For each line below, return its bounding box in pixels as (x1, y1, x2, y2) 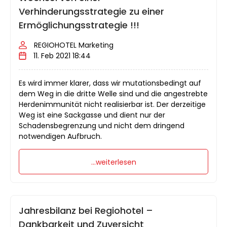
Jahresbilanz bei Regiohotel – (19, 204, 153, 217)
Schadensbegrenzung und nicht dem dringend (19, 120, 184, 131)
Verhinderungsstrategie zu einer (19, 5, 164, 18)
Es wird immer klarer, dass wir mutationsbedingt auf (19, 78, 201, 88)
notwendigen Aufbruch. (19, 131, 102, 141)
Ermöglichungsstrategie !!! (19, 18, 139, 31)
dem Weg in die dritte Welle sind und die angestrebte (19, 88, 208, 99)
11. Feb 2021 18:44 (33, 50, 91, 61)
